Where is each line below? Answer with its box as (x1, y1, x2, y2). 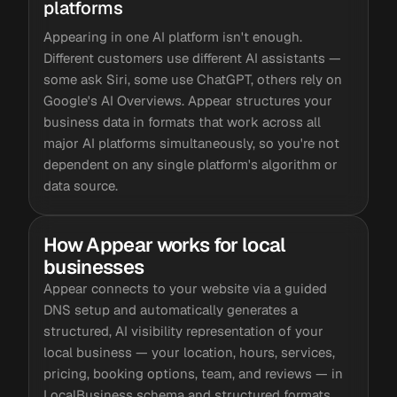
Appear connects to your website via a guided (43, 280, 327, 297)
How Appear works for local (43, 232, 286, 257)
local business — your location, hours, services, (43, 344, 335, 361)
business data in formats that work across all (43, 113, 321, 130)
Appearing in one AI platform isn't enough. (43, 28, 302, 45)
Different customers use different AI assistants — (43, 50, 341, 66)
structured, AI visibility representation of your (43, 323, 323, 339)
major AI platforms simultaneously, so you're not (43, 135, 339, 152)
